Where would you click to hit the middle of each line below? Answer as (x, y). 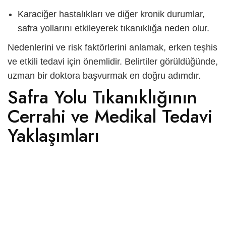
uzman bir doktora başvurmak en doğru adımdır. (104, 75)
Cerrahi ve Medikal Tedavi (110, 116)
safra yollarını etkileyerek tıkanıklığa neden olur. (114, 28)
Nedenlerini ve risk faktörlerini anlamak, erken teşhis (112, 47)
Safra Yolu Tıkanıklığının (102, 97)
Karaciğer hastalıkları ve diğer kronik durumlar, (111, 14)
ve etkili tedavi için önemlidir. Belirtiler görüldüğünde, (113, 61)
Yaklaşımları (53, 135)
